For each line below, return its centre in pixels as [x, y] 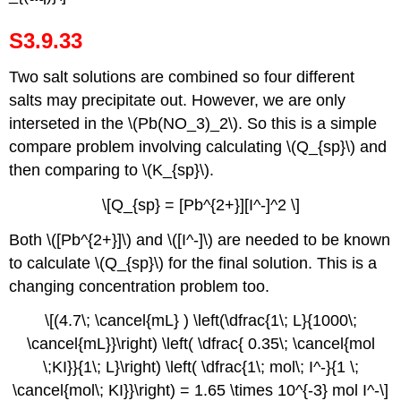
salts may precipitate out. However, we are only [178, 100]
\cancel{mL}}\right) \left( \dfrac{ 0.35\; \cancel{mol [200, 344]
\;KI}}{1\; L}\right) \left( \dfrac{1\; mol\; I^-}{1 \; [200, 367]
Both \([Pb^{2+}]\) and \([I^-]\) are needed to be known [200, 239]
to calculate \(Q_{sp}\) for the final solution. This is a [193, 263]
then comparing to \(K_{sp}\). [112, 170]
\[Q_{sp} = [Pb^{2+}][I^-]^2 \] [200, 205]
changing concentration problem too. [140, 286]
